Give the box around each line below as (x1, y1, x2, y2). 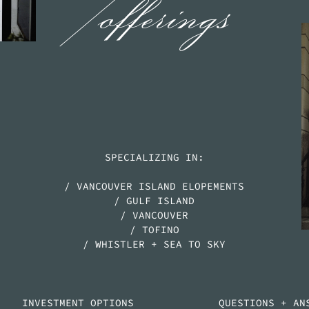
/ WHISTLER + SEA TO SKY (83, 238, 226, 251)
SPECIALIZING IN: (104, 151, 204, 164)
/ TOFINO (129, 223, 179, 237)
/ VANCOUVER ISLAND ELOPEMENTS (64, 180, 245, 193)
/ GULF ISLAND (114, 195, 195, 208)
